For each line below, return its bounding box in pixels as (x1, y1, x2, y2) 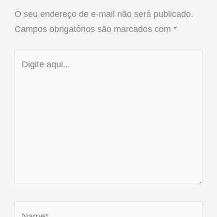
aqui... (14, 66, 38, 77)
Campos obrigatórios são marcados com (15, 24, 173, 34)
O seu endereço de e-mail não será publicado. (15, 9, 193, 19)
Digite (14, 51, 36, 62)
